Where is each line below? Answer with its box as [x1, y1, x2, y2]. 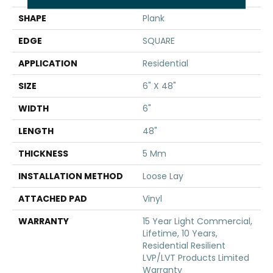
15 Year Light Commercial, [143, 215, 252, 227]
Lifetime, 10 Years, [143, 227, 218, 239]
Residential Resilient [143, 239, 225, 252]
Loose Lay [143, 170, 183, 182]
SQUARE [143, 35, 175, 47]
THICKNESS [18, 147, 68, 160]
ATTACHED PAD [18, 193, 87, 205]
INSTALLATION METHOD [18, 170, 123, 182]
